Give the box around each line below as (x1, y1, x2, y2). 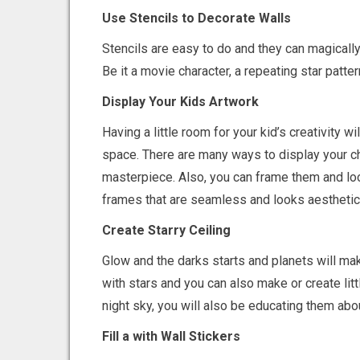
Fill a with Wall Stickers (102, 328, 241, 344)
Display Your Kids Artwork (102, 93, 260, 109)
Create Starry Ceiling (102, 222, 231, 238)
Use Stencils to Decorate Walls (102, 10, 292, 26)
